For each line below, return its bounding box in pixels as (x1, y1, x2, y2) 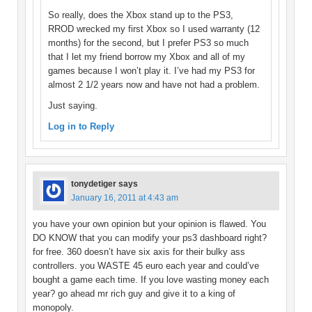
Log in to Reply (48, 121, 114, 132)
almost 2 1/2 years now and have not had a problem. (48, 79, 260, 91)
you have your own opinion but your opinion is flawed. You (33, 219, 266, 230)
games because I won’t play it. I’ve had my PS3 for (48, 65, 255, 77)
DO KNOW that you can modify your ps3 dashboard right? (33, 233, 267, 244)
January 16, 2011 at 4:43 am (71, 193, 178, 203)
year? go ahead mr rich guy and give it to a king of (33, 288, 235, 299)
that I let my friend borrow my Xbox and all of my (48, 52, 245, 63)
